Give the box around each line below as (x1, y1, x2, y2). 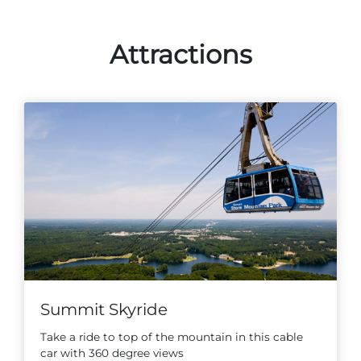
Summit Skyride (40, 299, 168, 319)
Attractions (109, 39, 252, 71)
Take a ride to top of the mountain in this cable (40, 330, 303, 343)
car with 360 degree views (40, 346, 184, 359)
